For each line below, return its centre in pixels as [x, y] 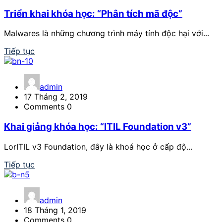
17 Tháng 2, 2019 [56, 97]
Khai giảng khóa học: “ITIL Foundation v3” [98, 127]
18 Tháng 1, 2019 [55, 210]
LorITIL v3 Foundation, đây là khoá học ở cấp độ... [98, 146]
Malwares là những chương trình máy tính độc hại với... [107, 33]
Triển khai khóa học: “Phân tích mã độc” [93, 13]
